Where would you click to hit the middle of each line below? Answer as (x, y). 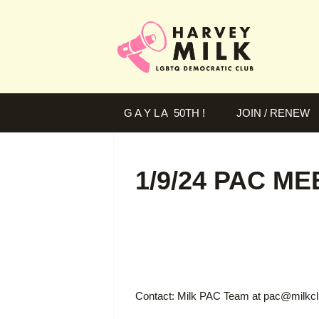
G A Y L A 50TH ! (164, 113)
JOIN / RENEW (273, 113)
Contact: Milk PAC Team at (199, 296)
